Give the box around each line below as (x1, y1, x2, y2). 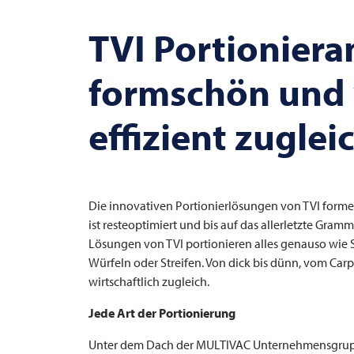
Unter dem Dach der (88, 337, 196, 352)
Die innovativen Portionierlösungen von (88, 198, 303, 213)
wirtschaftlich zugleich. (88, 273, 209, 289)
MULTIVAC (196, 337, 250, 352)
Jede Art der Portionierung (88, 305, 235, 321)
